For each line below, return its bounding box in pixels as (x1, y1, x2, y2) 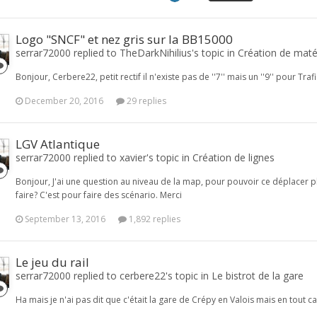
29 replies (125, 95, 166, 107)
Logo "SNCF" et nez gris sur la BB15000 (16, 31, 233, 47)
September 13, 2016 (25, 213, 105, 225)
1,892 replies (127, 213, 180, 225)
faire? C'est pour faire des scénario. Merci (16, 189, 182, 201)
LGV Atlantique (16, 136, 100, 152)
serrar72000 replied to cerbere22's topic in (16, 269, 212, 282)
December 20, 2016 (25, 95, 103, 107)
